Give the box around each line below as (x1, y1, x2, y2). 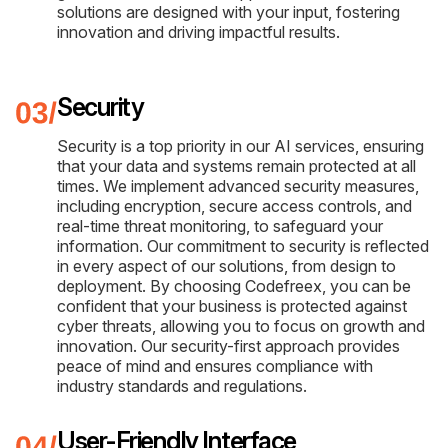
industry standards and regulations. (57, 375, 307, 396)
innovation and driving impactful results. (57, 21, 340, 42)
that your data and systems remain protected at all (57, 155, 416, 176)
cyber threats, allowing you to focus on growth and (57, 315, 425, 336)
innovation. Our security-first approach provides (57, 335, 400, 356)
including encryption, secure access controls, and (57, 195, 412, 216)
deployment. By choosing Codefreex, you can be (57, 275, 411, 296)
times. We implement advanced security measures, (57, 175, 419, 196)
